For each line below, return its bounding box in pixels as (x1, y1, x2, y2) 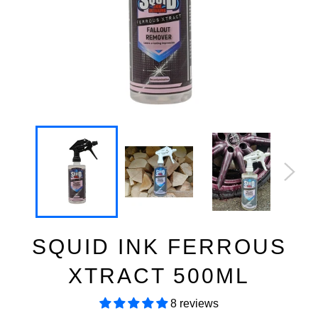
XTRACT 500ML (68, 264, 250, 287)
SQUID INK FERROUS (31, 235, 287, 258)
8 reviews (170, 297, 219, 309)
